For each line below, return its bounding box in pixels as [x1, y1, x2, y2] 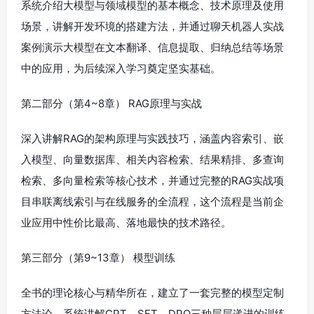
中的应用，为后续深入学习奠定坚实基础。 [21, 62, 221, 75]
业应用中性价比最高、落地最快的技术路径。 [21, 216, 231, 229]
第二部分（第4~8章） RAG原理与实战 [21, 97, 202, 110]
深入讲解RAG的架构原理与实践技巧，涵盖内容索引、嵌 [21, 132, 284, 145]
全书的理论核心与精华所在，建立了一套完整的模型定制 [21, 286, 284, 299]
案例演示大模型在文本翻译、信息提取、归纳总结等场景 [21, 41, 284, 54]
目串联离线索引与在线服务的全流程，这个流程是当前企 [21, 195, 284, 208]
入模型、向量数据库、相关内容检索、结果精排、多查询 [21, 153, 284, 166]
